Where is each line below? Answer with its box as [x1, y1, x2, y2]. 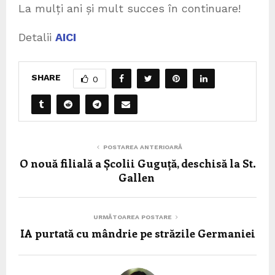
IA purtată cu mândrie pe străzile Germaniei [20, 225, 255, 241]
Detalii [18, 30, 55, 44]
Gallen [118, 169, 157, 185]
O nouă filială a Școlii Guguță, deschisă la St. [19, 155, 256, 171]
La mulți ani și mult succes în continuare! [18, 1, 241, 15]
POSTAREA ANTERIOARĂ [103, 143, 182, 150]
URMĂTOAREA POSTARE [93, 213, 172, 220]
